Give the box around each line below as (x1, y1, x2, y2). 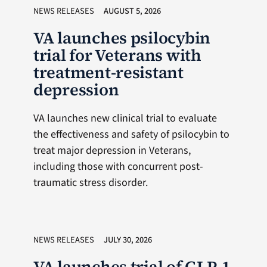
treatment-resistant (33, 61, 184, 83)
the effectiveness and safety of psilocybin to (33, 127, 229, 142)
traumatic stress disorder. (33, 175, 148, 190)
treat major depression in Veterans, (33, 143, 191, 158)
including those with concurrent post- (33, 159, 203, 174)
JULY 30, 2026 (103, 234, 152, 246)
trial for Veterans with (33, 44, 201, 66)
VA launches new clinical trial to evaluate (33, 111, 217, 126)
